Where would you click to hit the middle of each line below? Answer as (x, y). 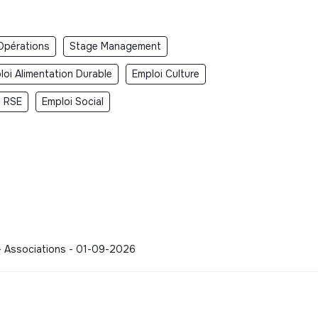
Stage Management (115, 46)
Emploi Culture (166, 74)
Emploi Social (73, 102)
